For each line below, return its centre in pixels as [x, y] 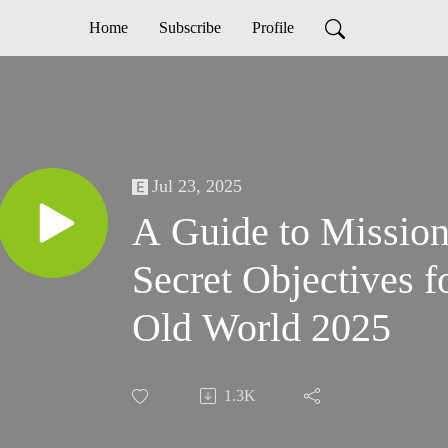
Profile [272, 27]
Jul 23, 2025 [197, 186]
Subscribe [189, 27]
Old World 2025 [261, 328]
